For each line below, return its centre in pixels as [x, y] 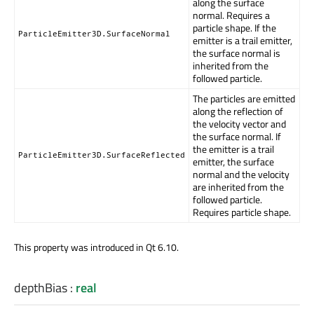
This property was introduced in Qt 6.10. [96, 247]
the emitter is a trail [233, 149]
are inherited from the [238, 186]
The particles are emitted [244, 98]
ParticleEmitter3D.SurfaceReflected [102, 155]
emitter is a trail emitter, [243, 40]
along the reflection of [238, 111]
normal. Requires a [231, 15]
